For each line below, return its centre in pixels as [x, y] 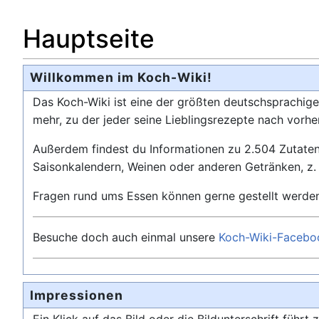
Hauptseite [89, 38]
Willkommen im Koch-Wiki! [121, 78]
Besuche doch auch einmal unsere [125, 237]
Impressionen [76, 295]
